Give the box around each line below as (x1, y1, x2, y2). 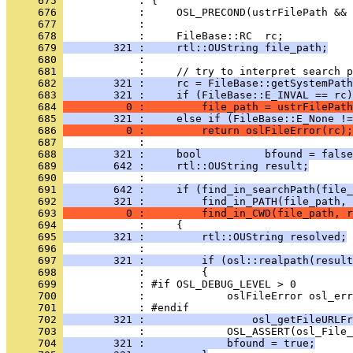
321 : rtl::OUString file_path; (63, 42, 328, 54)
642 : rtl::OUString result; (63, 160, 309, 172)
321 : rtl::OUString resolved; (63, 231, 347, 243)
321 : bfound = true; (63, 337, 315, 349)
